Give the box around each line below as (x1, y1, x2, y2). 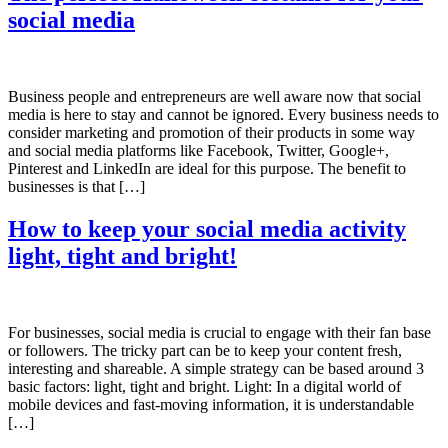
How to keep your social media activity (8, 215, 406, 242)
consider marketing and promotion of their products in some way (8, 124, 415, 142)
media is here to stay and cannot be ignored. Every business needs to (8, 106, 439, 124)
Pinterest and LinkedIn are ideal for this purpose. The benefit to (8, 160, 406, 178)
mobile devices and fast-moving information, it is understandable (8, 395, 414, 413)
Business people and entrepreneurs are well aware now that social (8, 88, 421, 106)
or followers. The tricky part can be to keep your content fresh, (8, 341, 402, 359)
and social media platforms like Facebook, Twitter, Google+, (8, 142, 389, 160)
